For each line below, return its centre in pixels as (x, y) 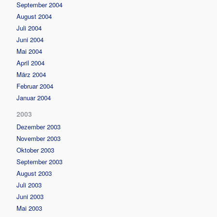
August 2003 (34, 173)
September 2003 (40, 161)
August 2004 (34, 16)
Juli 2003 (29, 185)
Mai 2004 (30, 51)
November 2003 (39, 138)
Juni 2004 (30, 39)
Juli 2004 (29, 28)
